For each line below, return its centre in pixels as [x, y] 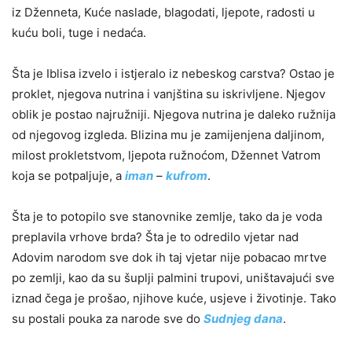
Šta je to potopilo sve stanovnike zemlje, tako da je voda [167, 216]
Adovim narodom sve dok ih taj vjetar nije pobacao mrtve [169, 257]
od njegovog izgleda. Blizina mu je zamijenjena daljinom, [168, 134]
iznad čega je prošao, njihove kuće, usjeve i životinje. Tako [174, 298]
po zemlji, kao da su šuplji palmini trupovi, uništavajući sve [173, 277]
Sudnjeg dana [243, 318]
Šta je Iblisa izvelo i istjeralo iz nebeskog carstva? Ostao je [173, 73]
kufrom [187, 175]
